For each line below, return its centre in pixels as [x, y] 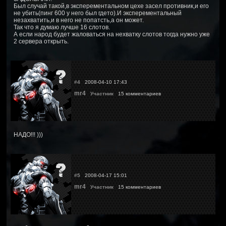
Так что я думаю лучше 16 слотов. [62, 27]
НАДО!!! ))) [28, 134]
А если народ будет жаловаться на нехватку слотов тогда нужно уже [112, 34]
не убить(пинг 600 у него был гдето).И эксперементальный [98, 13]
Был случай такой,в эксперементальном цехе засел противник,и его [111, 6]
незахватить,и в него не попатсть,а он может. [79, 20]
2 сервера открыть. [41, 41]
